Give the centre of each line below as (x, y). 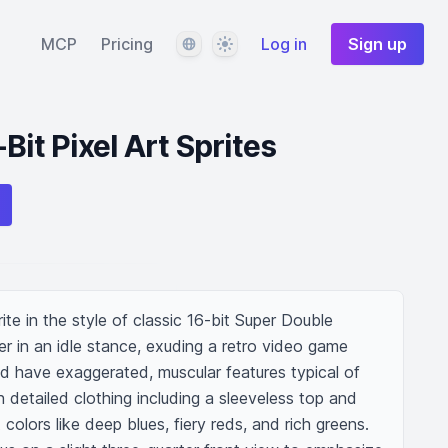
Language (211, 43)
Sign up (377, 44)
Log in (284, 44)
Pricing (127, 44)
